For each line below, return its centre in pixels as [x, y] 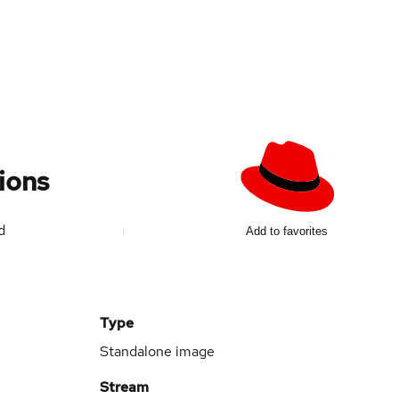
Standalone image [157, 351]
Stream [124, 387]
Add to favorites [287, 231]
